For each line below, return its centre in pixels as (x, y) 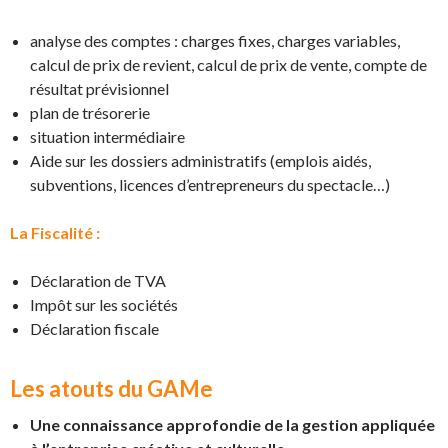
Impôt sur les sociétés (104, 305)
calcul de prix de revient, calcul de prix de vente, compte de (228, 65)
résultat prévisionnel (99, 89)
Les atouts (62, 389)
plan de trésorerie (90, 113)
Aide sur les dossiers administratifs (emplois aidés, (200, 161)
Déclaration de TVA (98, 281)
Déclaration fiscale (94, 329)
